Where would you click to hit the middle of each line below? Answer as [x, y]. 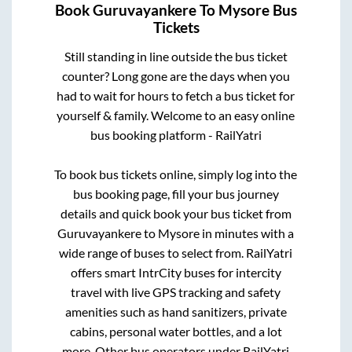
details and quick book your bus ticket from [176, 214]
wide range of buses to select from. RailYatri [176, 253]
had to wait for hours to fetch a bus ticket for [176, 96]
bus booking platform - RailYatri [176, 135]
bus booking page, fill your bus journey [176, 194]
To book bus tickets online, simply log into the [176, 174]
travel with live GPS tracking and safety [176, 292]
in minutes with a [247, 233]
